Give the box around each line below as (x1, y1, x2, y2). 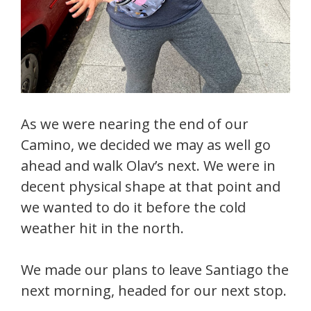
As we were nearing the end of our (21, 115, 249, 134)
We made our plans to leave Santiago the (21, 260, 289, 280)
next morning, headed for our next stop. (21, 281, 287, 301)
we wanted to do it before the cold (21, 198, 246, 217)
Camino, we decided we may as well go (21, 135, 271, 155)
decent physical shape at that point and (21, 177, 280, 196)
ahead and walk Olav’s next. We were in (21, 156, 276, 176)
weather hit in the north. (21, 219, 184, 238)
